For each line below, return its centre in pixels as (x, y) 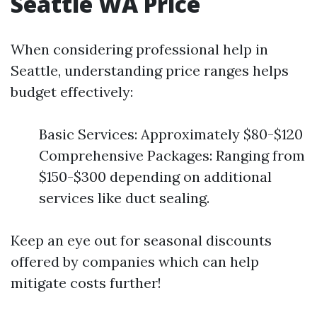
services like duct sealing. (124, 198)
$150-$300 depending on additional (155, 177)
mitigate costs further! (86, 283)
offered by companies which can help (135, 261)
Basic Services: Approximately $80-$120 (171, 134)
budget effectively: (72, 92)
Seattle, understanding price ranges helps (150, 70)
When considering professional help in (139, 49)
